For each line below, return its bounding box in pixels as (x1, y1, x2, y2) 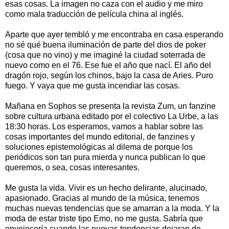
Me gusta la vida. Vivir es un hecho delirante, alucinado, (5, 183, 207, 192)
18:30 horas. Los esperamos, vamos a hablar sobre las (5, 122, 203, 131)
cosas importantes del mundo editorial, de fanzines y (5, 132, 195, 141)
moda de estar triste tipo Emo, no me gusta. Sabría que (5, 214, 203, 223)
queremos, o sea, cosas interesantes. (5, 163, 140, 172)
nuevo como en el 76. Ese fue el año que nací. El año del (5, 60, 211, 70)
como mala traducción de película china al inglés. (5, 9, 184, 18)
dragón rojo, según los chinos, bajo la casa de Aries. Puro (5, 71, 213, 80)
